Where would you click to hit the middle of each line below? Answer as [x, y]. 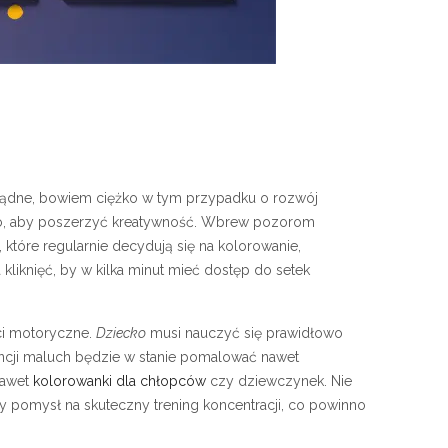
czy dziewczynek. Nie [279, 380]
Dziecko [121, 332]
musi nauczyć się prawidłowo [244, 332]
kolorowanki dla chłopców [119, 380]
